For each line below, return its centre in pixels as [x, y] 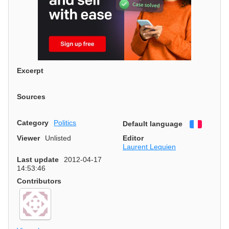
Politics [65, 122]
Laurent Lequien [149, 146]
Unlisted [58, 138]
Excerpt [30, 71]
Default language [153, 123]
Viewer [28, 138]
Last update [38, 159]
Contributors [39, 181]
